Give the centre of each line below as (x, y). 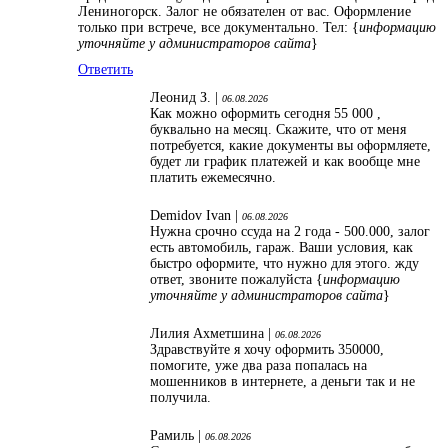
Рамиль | (177, 436)
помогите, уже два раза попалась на (258, 366)
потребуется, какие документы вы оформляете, (290, 146)
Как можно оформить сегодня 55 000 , (265, 114)
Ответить (105, 70)
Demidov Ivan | (196, 216)
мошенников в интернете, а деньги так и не (282, 382)
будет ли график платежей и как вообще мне (285, 162)
